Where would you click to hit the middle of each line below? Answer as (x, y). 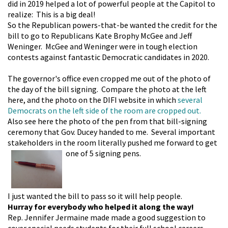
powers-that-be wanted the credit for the (145, 25)
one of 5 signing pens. (106, 153)
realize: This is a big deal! (53, 15)
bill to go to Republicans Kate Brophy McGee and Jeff (100, 36)
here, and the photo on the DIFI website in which (93, 100)
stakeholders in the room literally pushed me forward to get (112, 143)
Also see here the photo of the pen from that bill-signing (107, 121)
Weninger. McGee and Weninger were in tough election (103, 47)
